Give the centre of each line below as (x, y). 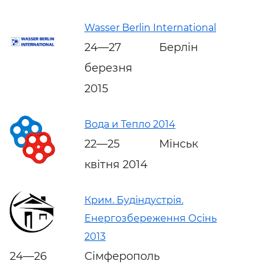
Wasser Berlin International (150, 27)
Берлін (178, 47)
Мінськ (178, 144)
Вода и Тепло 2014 (130, 124)
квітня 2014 (116, 164)
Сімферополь (122, 256)
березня (108, 68)
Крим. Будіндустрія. (134, 200)
